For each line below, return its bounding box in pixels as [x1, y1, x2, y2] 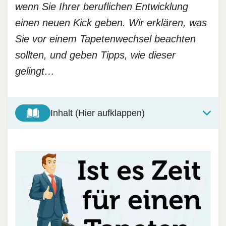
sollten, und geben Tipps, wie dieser [15, 49, 176, 61]
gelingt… [15, 66, 54, 77]
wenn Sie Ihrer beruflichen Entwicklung [15, 1, 188, 12]
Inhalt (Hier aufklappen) [50, 107, 145, 118]
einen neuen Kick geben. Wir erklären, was [15, 17, 207, 28]
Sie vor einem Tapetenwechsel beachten [15, 33, 196, 44]
